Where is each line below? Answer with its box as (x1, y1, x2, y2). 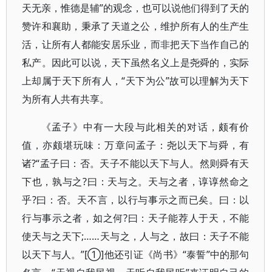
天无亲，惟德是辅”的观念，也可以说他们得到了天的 (22, 1, 250, 15)
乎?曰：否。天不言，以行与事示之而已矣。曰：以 (22, 193, 250, 206)
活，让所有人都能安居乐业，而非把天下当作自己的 (22, 38, 250, 51)
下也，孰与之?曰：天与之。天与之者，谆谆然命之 (22, 175, 250, 188)
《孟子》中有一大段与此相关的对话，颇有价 (41, 120, 250, 134)
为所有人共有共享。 (22, 92, 109, 106)
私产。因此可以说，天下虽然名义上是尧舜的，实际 (22, 56, 250, 69)
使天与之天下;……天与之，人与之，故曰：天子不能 (22, 229, 250, 243)
